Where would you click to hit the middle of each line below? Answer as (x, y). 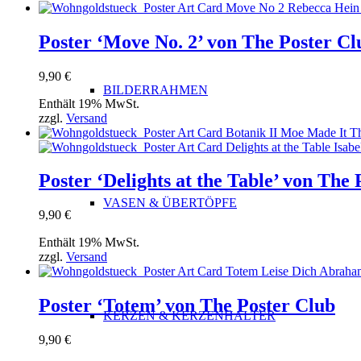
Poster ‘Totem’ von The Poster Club (187, 306)
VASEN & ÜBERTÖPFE (170, 203)
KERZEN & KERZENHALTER (189, 315)
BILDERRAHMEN (156, 90)
